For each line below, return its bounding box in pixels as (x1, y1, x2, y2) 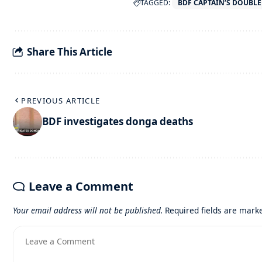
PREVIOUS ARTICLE (21, 95, 101, 106)
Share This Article (27, 45, 112, 59)
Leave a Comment (29, 178, 133, 194)
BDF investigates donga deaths (42, 115, 193, 129)
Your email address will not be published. (13, 204, 163, 216)
